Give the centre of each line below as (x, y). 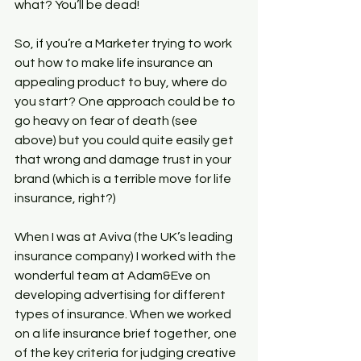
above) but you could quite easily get (125, 140)
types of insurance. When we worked (124, 314)
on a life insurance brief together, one (127, 334)
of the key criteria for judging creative (127, 353)
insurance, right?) (65, 198)
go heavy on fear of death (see (107, 121)
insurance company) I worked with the (127, 256)
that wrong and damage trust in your (124, 160)
